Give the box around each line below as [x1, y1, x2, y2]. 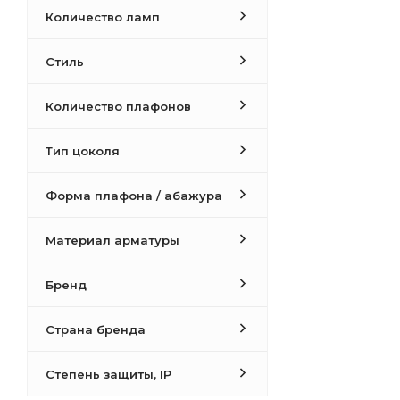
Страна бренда [46, 322, 146, 337]
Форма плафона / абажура [46, 188, 222, 203]
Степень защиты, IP [46, 367, 171, 381]
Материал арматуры [46, 233, 179, 247]
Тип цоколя [46, 144, 120, 158]
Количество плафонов [46, 99, 191, 113]
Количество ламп [46, 10, 160, 24]
